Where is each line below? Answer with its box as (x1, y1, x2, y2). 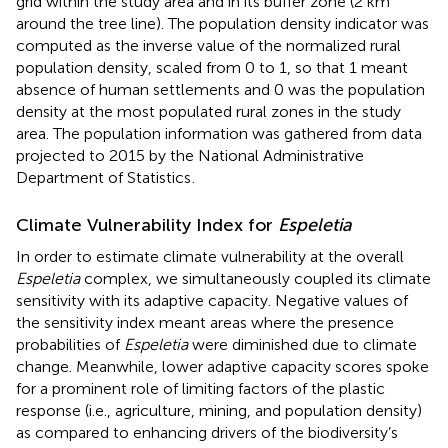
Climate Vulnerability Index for (16, 213, 278, 236)
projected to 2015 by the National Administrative (16, 145, 364, 165)
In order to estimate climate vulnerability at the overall (16, 246, 404, 266)
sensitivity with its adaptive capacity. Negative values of (16, 290, 408, 310)
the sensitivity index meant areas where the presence (16, 312, 394, 332)
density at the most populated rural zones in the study (16, 101, 401, 121)
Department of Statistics (16, 167, 191, 187)
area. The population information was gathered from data (16, 123, 422, 143)
